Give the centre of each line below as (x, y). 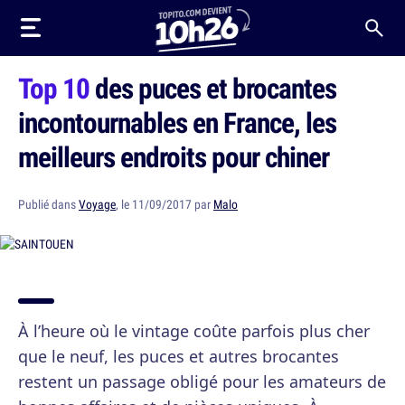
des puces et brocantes (213, 88)
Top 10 (54, 88)
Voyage (97, 204)
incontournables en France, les (177, 122)
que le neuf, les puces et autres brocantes (179, 356)
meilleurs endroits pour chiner (174, 156)
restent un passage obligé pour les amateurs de (202, 381)
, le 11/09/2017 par (165, 204)
